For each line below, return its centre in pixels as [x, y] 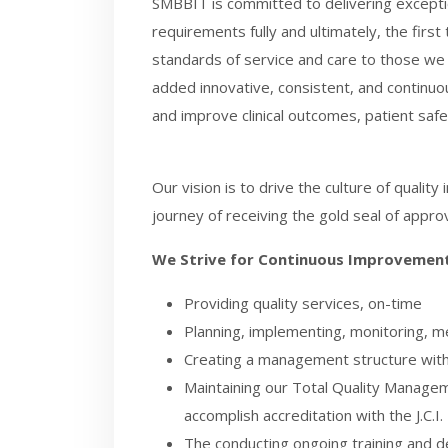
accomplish [223, 415]
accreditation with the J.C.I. [353, 415]
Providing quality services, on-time [303, 303]
